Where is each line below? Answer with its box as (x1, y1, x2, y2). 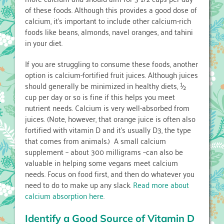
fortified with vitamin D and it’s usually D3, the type (25, 122, 191, 137)
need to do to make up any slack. (25, 177, 133, 192)
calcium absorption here (25, 188, 103, 203)
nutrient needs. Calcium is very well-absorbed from (25, 100, 189, 115)
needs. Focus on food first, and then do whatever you (25, 166, 194, 181)
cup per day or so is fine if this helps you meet (25, 89, 175, 104)
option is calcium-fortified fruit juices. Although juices (25, 67, 198, 82)
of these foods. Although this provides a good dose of (25, 2, 197, 17)
